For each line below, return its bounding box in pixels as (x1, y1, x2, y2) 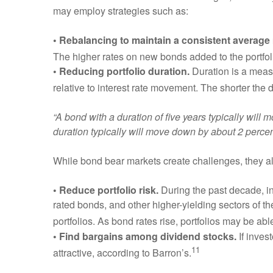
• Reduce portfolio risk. (53, 183, 158, 197)
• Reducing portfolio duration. (53, 63, 190, 78)
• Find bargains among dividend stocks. (53, 229, 236, 243)
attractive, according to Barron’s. (53, 245, 191, 260)
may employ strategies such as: (53, 3, 188, 18)
